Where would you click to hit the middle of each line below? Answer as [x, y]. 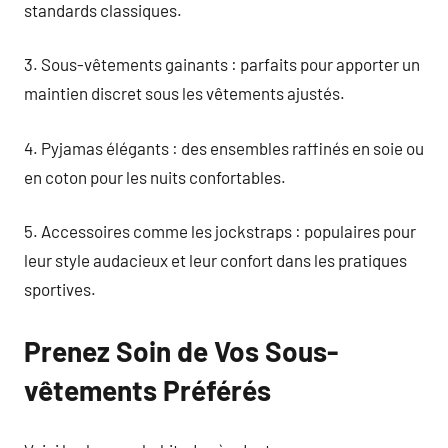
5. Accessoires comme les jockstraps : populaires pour [220, 231]
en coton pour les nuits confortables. [155, 176]
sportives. [60, 289]
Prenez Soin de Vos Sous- [181, 351]
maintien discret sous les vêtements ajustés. [184, 93]
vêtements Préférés [147, 390]
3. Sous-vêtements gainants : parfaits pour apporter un [222, 64]
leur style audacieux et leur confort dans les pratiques [215, 260]
